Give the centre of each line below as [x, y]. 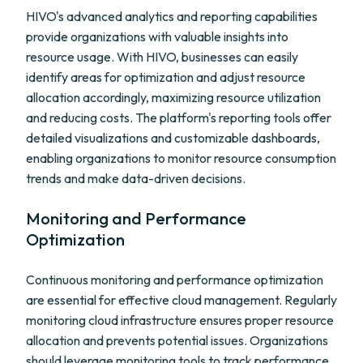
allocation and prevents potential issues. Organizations [177, 340]
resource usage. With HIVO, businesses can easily [162, 57]
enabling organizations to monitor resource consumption [181, 158]
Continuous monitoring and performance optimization [175, 280]
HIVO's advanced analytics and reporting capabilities [172, 16]
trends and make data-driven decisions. [136, 178]
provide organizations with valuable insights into [157, 36]
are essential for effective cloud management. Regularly [181, 300]
